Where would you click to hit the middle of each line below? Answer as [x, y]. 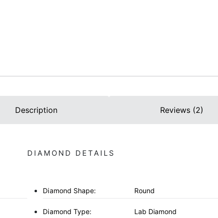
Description [36, 110]
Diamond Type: [67, 211]
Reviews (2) [182, 110]
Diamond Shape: [70, 190]
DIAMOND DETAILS [72, 153]
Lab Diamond [155, 211]
